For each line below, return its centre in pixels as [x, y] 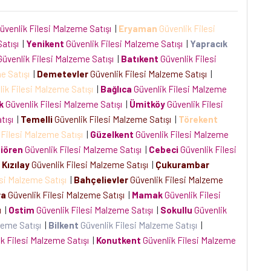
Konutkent [119, 240]
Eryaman [138, 28]
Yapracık [209, 44]
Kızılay [16, 165]
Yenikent [45, 44]
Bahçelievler [101, 180]
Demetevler [63, 74]
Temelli [37, 119]
